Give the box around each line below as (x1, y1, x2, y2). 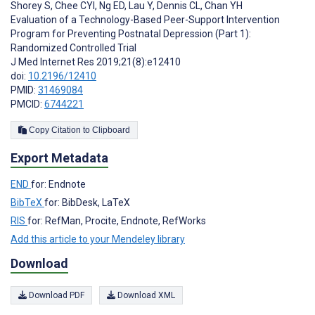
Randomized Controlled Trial (11, 42, 136, 54)
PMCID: (11, 98, 44, 110)
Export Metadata (11, 150, 108, 166)
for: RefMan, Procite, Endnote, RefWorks (27, 215, 206, 227)
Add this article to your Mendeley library (11, 233, 185, 245)
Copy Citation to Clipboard (92, 125, 130, 136)
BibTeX (11, 197, 44, 209)
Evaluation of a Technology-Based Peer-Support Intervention (11, 14, 280, 26)
